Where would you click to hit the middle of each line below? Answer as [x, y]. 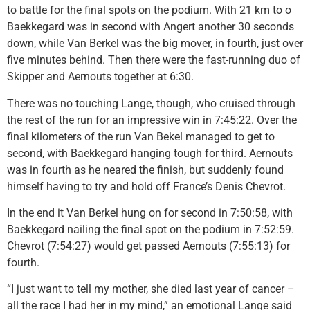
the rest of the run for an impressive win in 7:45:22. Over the [152, 120]
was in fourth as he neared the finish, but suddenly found [145, 170]
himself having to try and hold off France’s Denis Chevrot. [146, 186]
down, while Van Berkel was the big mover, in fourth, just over [155, 44]
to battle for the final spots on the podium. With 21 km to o [149, 10]
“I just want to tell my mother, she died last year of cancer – [151, 289]
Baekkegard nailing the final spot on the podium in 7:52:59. [151, 229]
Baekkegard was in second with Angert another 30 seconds [151, 27]
